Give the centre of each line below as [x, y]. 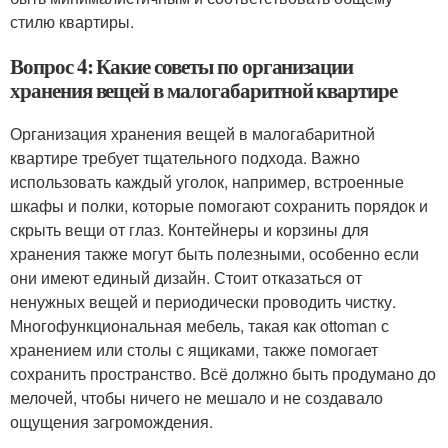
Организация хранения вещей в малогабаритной [192, 133]
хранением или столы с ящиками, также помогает [194, 349]
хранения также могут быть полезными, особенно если [214, 253]
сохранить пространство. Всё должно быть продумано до [223, 373]
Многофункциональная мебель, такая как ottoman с [199, 325]
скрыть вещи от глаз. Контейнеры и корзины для [189, 229]
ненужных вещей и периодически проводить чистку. [203, 301]
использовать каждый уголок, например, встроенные [207, 181]
